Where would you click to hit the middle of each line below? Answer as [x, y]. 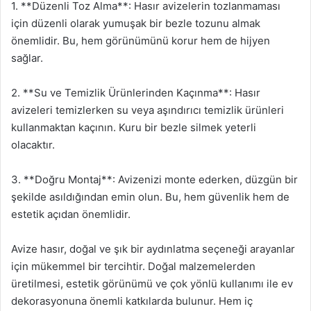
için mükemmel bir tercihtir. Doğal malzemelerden [133, 266]
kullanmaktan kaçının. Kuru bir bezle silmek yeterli [134, 127]
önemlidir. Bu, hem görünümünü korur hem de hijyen [141, 40]
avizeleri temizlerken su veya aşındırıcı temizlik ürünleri [148, 110]
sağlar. [27, 58]
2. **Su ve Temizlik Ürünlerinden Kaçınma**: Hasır [136, 92]
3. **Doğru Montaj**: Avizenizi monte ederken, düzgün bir [154, 179]
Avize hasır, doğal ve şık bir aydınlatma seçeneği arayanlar [153, 249]
